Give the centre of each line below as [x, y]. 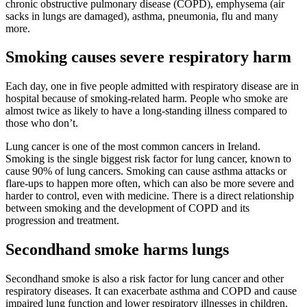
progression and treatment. [62, 221]
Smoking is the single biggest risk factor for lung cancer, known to [148, 159]
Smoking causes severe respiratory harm [148, 57]
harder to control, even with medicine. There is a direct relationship [150, 196]
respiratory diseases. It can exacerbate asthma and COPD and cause [151, 291]
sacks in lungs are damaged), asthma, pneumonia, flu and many [142, 16]
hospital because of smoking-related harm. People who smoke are [147, 99]
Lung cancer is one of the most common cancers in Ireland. [133, 147]
